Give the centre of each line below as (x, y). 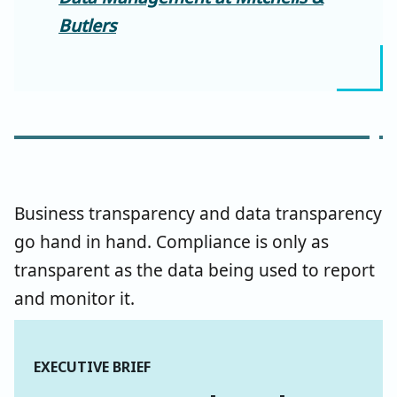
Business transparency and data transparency (198, 213)
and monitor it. (77, 298)
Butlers (87, 25)
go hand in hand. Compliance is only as (171, 241)
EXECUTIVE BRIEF (92, 366)
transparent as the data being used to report (195, 269)
